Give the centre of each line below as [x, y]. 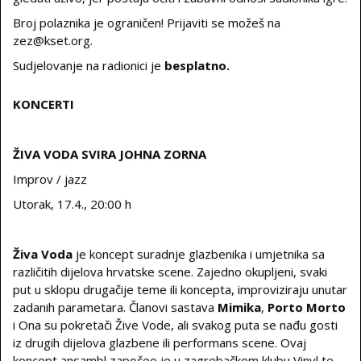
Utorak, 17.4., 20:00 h [72, 204]
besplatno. [197, 65]
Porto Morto [307, 307]
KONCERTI [44, 104]
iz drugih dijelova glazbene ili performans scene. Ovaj [160, 342]
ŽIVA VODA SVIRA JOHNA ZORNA [110, 154]
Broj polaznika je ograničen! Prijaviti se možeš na [147, 23]
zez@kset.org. [53, 40]
